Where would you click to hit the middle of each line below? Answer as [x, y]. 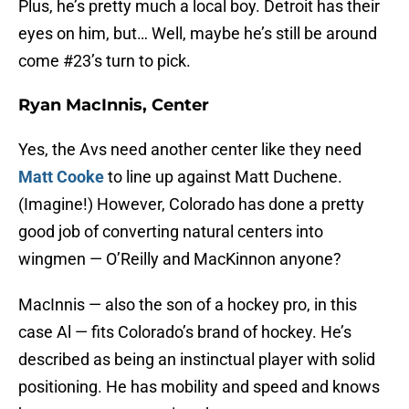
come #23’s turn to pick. [105, 61]
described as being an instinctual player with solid [197, 360]
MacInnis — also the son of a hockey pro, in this [188, 305]
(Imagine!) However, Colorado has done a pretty [191, 204]
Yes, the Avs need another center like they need [190, 150]
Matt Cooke [61, 177]
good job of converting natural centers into [171, 232]
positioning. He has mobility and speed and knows [199, 387]
